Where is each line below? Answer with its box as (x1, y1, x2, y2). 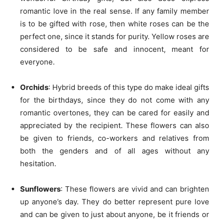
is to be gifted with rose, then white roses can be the (20, 19, 209, 28)
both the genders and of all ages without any (20, 146, 209, 155)
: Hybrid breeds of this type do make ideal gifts (48, 83, 209, 92)
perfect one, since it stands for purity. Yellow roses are (20, 32, 209, 41)
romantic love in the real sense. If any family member (20, 6, 209, 16)
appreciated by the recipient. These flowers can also (20, 121, 209, 130)
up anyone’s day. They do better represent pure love (20, 197, 209, 206)
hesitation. (20, 159, 56, 168)
